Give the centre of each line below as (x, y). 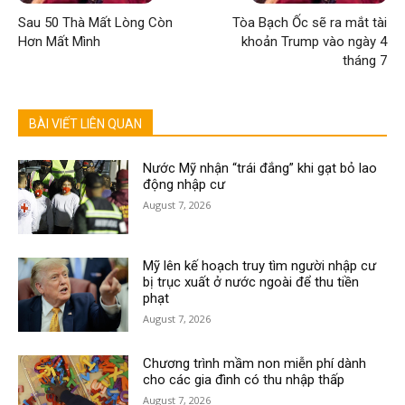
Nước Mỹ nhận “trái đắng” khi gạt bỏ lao (260, 169)
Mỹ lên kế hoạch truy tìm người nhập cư (260, 266)
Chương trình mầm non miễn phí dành (255, 364)
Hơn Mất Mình (59, 42)
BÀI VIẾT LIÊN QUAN (85, 124)
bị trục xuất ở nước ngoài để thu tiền (251, 283)
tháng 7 (364, 61)
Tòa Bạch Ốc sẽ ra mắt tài (309, 23)
